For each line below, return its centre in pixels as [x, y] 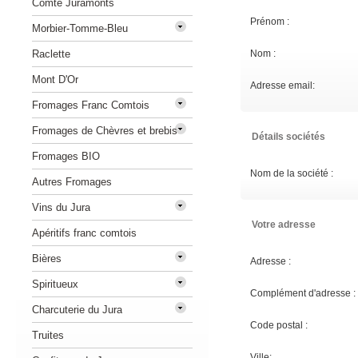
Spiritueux [55, 284]
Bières [47, 259]
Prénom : [270, 22]
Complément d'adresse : [303, 293]
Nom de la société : [292, 173]
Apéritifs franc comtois [84, 233]
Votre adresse [284, 225]
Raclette [51, 54]
